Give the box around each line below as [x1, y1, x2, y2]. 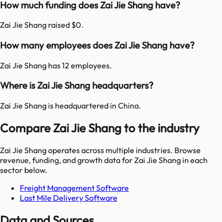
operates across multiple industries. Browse [47, 145, 201, 155]
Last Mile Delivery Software [20, 192, 117, 203]
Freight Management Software [20, 182, 129, 193]
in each [181, 155, 208, 165]
